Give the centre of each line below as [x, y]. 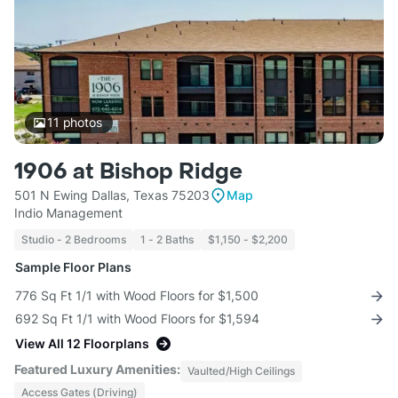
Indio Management [68, 213]
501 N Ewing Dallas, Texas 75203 [112, 195]
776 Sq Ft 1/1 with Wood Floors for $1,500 [137, 296]
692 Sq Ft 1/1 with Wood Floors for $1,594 [137, 319]
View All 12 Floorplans [82, 344]
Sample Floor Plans [73, 267]
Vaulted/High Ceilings [241, 371]
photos [80, 123]
